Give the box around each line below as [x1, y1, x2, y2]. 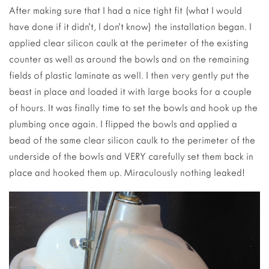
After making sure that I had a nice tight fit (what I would [9, 5, 242, 17]
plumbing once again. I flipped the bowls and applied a [9, 118, 237, 130]
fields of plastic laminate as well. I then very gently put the [9, 70, 249, 82]
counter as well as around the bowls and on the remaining [9, 53, 249, 65]
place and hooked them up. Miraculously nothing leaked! [9, 167, 245, 179]
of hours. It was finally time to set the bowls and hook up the [9, 102, 258, 114]
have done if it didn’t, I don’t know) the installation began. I [9, 21, 252, 33]
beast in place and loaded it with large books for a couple [9, 86, 252, 98]
